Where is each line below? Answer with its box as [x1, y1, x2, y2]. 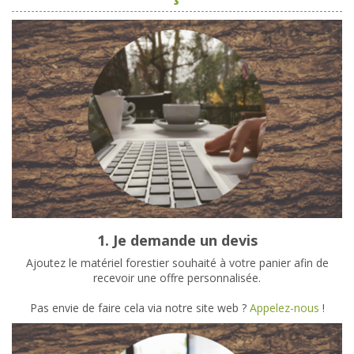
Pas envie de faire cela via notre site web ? [29, 300, 250, 316]
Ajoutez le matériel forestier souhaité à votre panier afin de [25, 255, 329, 271]
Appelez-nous [249, 300, 319, 316]
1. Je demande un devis [96, 230, 258, 250]
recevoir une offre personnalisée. [93, 270, 261, 286]
